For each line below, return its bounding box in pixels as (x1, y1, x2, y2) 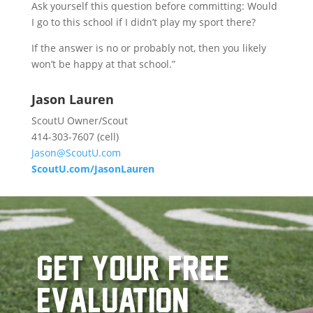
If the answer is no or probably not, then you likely (31, 41, 266, 54)
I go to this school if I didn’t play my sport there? (31, 15, 256, 29)
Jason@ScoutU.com (31, 145, 121, 159)
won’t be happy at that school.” (31, 57, 175, 71)
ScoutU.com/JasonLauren (31, 161, 154, 175)
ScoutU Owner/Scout (31, 113, 128, 127)
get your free (36, 248, 229, 287)
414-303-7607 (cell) (31, 129, 119, 143)
